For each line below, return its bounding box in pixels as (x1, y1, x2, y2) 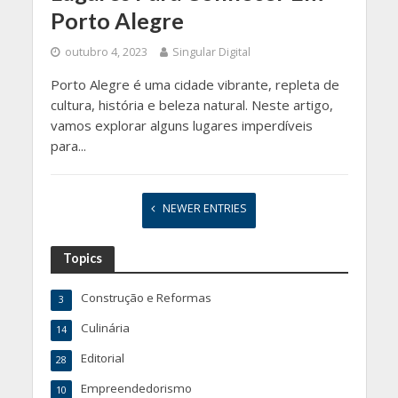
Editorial (80, 349, 124, 366)
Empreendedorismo (80, 379, 192, 396)
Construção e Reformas (80, 289, 211, 306)
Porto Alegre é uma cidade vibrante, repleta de (50, 75, 339, 93)
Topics (62, 250, 102, 266)
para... (50, 136, 86, 155)
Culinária (80, 319, 130, 336)
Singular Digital (171, 44, 251, 60)
